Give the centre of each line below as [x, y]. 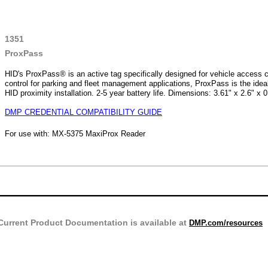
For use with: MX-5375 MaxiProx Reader [75, 134]
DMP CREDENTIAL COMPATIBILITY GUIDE [83, 112]
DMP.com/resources [226, 223]
